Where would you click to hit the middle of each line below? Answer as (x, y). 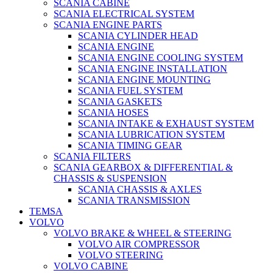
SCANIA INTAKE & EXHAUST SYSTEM (166, 124)
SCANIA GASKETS (120, 102)
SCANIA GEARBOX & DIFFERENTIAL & (143, 168)
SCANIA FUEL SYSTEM (130, 91)
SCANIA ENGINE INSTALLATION (153, 69)
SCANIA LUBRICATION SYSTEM (151, 135)
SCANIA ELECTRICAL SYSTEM (124, 14)
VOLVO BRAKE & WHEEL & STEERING (143, 233)
